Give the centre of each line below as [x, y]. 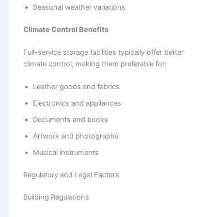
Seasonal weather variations [79, 7]
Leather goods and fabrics [76, 87]
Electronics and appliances [77, 103]
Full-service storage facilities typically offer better [103, 53]
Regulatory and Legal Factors [71, 175]
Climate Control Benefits [66, 29]
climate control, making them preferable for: [95, 64]
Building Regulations [56, 197]
